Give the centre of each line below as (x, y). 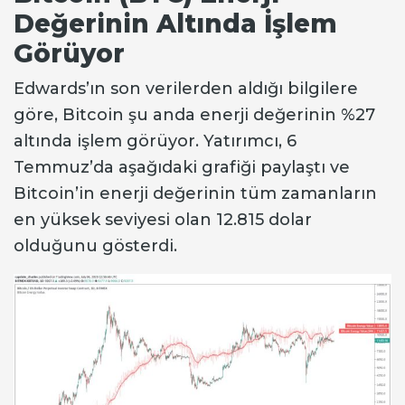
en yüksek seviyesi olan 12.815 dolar (163, 219)
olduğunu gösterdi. (95, 245)
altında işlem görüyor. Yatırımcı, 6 (155, 141)
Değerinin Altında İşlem (175, 23)
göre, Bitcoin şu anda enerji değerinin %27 (194, 114)
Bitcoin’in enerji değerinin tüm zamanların (195, 193)
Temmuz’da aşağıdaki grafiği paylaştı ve (182, 167)
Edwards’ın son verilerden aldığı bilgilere (186, 88)
